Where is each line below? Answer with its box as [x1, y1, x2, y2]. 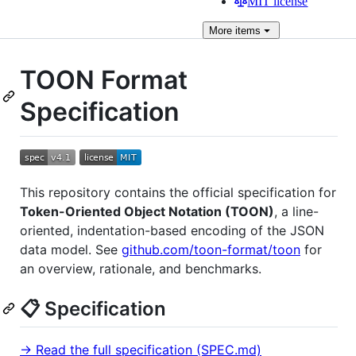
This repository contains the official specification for [20, 184, 336, 200]
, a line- [274, 203, 319, 219]
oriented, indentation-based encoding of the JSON [20, 222, 324, 238]
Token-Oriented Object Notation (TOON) [20, 203, 274, 219]
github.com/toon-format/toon [122, 241, 300, 257]
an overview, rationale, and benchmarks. [20, 260, 261, 277]
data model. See [20, 241, 122, 257]
